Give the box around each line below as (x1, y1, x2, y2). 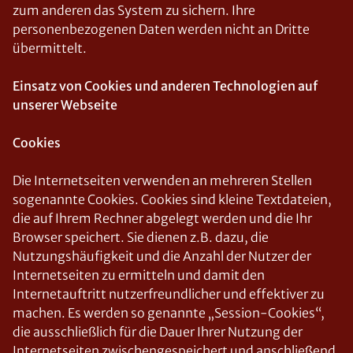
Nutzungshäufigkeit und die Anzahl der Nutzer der (13, 248, 311, 264)
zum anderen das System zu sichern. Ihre (13, 2, 255, 18)
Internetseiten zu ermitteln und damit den (13, 267, 265, 283)
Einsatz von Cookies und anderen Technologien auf (13, 78, 318, 94)
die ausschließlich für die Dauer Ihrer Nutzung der (13, 324, 303, 340)
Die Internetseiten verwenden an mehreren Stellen (13, 173, 312, 188)
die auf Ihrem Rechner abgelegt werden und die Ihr (13, 210, 312, 226)
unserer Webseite (13, 97, 117, 113)
